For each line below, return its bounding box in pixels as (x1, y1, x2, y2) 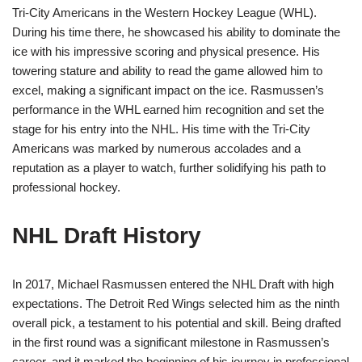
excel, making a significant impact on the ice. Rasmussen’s (12, 83, 324, 98)
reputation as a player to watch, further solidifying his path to (12, 161, 326, 175)
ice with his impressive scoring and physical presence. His (12, 44, 320, 59)
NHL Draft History (12, 223, 201, 249)
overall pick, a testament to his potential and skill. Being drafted (12, 316, 341, 330)
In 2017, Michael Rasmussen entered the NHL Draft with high (12, 277, 334, 292)
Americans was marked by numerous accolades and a (12, 141, 301, 156)
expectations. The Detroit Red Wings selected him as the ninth (12, 297, 339, 311)
